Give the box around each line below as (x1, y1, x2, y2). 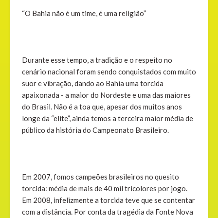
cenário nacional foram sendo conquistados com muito (22, 67, 196, 76)
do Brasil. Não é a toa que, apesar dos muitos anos (22, 102, 182, 111)
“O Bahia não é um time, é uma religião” (22, 9, 146, 18)
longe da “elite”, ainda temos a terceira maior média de (22, 114, 193, 123)
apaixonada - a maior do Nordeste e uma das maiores (22, 91, 191, 100)
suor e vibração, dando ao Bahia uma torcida (22, 79, 163, 88)
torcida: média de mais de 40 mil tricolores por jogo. (22, 184, 187, 193)
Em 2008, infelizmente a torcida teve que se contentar (22, 196, 195, 205)
